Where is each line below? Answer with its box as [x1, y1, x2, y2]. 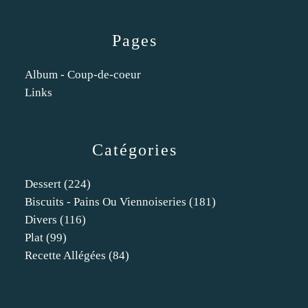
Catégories [92, 141, 177, 159]
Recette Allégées [25, 249, 106, 262]
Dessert [25, 177, 61, 190]
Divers [25, 213, 57, 226]
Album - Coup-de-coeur [25, 68, 141, 81]
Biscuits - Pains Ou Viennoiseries [25, 195, 186, 208]
